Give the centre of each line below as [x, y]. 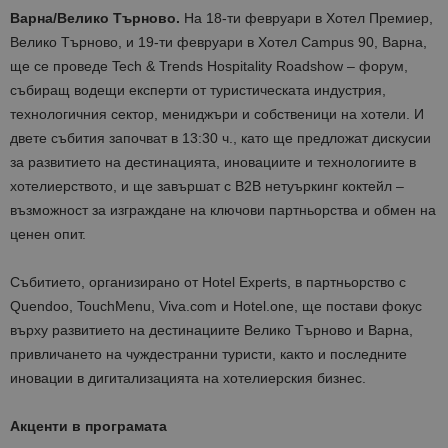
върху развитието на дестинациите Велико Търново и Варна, [211, 330]
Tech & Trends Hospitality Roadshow [227, 66]
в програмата [119, 426]
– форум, [375, 66]
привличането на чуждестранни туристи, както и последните [208, 354]
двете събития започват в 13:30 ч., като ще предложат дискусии [220, 138]
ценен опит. [48, 234]
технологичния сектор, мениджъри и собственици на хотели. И [217, 114]
